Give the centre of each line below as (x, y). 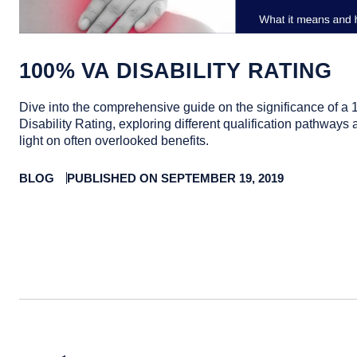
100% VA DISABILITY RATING (175, 70)
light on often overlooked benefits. (114, 140)
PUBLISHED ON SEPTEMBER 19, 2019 (175, 178)
